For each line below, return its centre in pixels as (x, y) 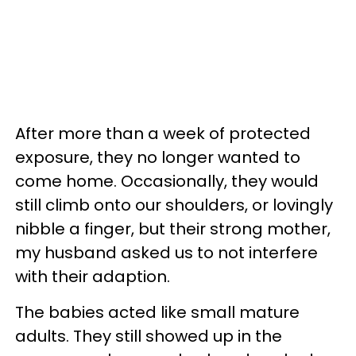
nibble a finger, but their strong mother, (173, 228)
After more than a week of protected (163, 133)
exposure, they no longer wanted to (158, 157)
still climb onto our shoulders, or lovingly (174, 205)
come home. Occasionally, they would (167, 181)
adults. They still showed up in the (149, 336)
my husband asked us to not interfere (166, 252)
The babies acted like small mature (157, 312)
